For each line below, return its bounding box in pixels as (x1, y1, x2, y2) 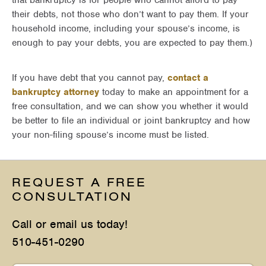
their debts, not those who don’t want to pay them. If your (12, 8, 249, 20)
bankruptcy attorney (12, 86, 99, 98)
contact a (167, 72, 208, 84)
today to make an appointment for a (99, 86, 248, 98)
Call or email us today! (12, 217, 128, 232)
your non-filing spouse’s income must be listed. (12, 129, 209, 141)
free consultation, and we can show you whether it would (12, 100, 248, 112)
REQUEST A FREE (12, 175, 147, 189)
